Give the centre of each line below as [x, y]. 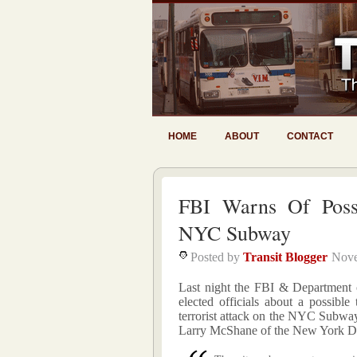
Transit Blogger [285, 257]
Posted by [217, 257]
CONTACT [310, 136]
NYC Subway [235, 233]
